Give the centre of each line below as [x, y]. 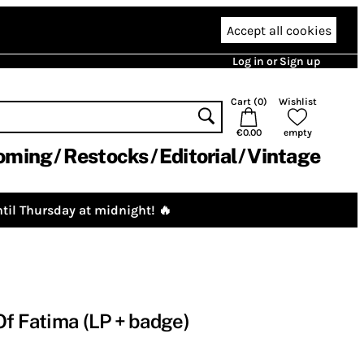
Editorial [197, 156]
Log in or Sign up [276, 61]
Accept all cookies [279, 30]
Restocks [106, 156]
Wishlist [297, 102]
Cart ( [244, 102]
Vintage [284, 156]
